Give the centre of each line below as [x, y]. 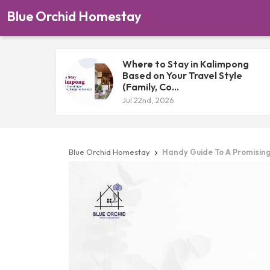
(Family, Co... [151, 87]
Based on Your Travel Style [182, 75]
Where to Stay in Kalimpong [186, 64]
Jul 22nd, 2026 [148, 100]
